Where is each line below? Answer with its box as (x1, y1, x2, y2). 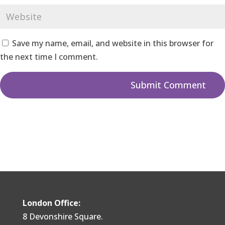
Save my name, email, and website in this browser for (12, 38, 213, 49)
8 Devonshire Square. (22, 210, 103, 222)
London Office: (22, 197, 80, 208)
